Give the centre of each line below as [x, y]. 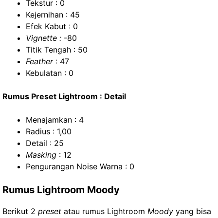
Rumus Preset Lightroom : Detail [64, 96]
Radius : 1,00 [49, 131]
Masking [41, 155]
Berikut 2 [19, 211]
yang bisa [192, 211]
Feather [39, 61]
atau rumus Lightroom [103, 211]
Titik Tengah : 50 [57, 50]
